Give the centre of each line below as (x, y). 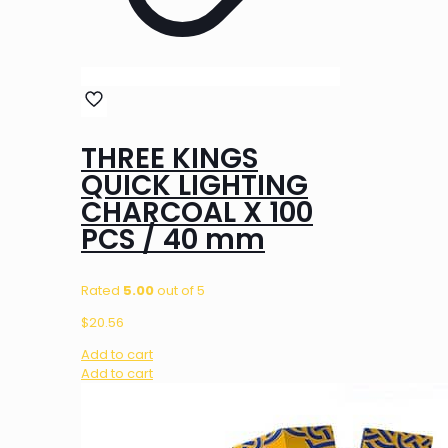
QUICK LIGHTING (194, 185)
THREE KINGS (169, 158)
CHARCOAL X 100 (197, 212)
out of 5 (179, 290)
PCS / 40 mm (173, 239)
